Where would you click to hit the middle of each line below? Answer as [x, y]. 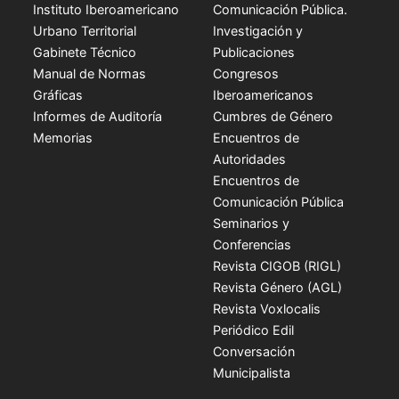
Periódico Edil [253, 330]
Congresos [246, 73]
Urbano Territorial [85, 30]
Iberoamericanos [263, 94]
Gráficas [58, 94]
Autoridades [249, 159]
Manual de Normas [90, 73]
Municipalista [252, 372]
